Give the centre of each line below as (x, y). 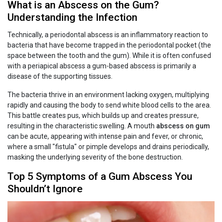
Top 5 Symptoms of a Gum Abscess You (100, 177)
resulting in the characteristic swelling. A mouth (81, 126)
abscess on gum (182, 126)
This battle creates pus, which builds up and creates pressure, (103, 116)
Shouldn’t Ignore (45, 189)
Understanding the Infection (72, 18)
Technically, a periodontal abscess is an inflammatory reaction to (108, 35)
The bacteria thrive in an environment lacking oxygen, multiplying (108, 95)
